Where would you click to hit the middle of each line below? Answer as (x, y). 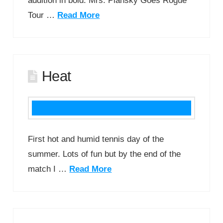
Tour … (43, 15)
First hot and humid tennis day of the (96, 139)
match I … (49, 169)
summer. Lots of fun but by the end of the (105, 154)
